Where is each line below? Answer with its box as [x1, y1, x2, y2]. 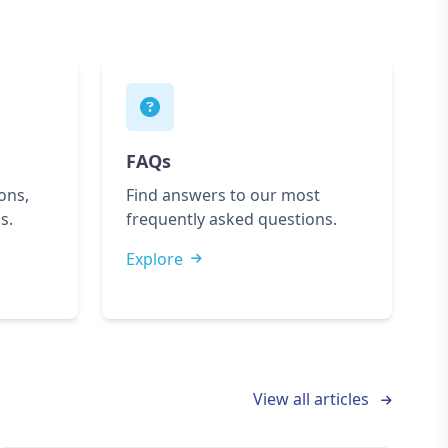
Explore [126, 248, 183, 270]
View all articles [253, 388, 373, 410]
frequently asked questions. [126, 208, 337, 230]
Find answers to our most [126, 184, 320, 206]
